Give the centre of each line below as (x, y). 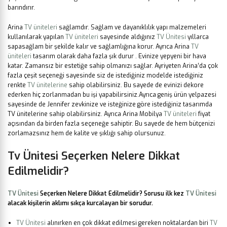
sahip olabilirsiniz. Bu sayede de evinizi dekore (136, 85)
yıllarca (197, 37)
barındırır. (21, 8)
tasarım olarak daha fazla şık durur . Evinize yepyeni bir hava (119, 56)
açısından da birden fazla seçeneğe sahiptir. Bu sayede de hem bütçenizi (111, 124)
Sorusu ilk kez (164, 194)
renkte (17, 85)
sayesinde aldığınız (127, 37)
